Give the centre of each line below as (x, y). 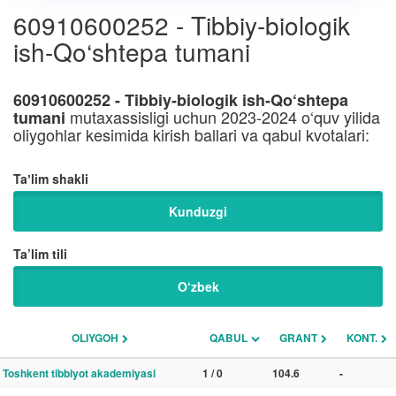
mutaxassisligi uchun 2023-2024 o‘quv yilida (223, 117)
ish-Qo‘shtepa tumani (132, 51)
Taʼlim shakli (51, 179)
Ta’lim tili (40, 254)
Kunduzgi (198, 211)
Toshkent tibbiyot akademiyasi (79, 373)
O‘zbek (198, 286)
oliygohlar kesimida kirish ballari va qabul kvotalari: (191, 134)
